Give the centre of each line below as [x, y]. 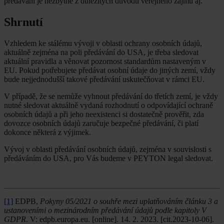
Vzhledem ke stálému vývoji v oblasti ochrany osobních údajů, [103, 43]
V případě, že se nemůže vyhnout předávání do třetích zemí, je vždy [111, 96]
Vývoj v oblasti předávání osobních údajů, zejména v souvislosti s [108, 149]
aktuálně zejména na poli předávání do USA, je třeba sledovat [101, 52]
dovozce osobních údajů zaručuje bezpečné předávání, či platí [101, 123]
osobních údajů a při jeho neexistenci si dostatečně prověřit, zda [104, 114]
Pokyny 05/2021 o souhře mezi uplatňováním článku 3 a [129, 201]
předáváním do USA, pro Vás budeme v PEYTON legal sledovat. [108, 158]
